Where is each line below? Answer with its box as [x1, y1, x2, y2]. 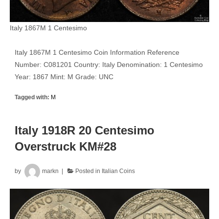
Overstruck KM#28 [15, 140, 116, 153]
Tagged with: [15, 94, 51, 101]
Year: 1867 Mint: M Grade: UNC [15, 72, 113, 81]
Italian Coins [101, 168, 135, 175]
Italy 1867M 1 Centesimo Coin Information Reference [15, 48, 179, 56]
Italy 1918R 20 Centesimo [15, 124, 154, 137]
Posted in [73, 168, 102, 175]
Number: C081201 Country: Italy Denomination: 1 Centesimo [15, 60, 203, 68]
